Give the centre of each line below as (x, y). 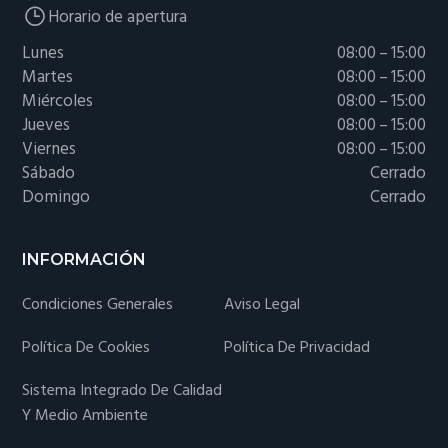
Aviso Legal (262, 304)
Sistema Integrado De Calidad (122, 390)
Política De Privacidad (297, 347)
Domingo (56, 197)
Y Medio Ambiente (85, 415)
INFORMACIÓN (84, 259)
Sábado (49, 173)
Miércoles (58, 101)
